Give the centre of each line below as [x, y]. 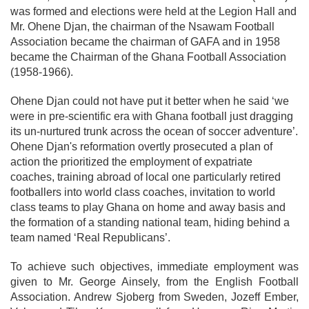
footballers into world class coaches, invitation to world [143, 192]
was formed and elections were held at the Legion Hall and [153, 11]
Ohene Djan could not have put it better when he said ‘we [150, 101]
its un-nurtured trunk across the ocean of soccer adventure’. [154, 131]
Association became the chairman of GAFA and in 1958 [145, 42]
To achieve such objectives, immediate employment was [154, 267]
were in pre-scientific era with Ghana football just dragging [152, 116]
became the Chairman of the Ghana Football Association [148, 57]
